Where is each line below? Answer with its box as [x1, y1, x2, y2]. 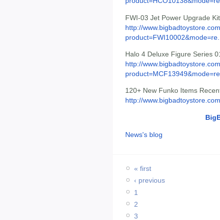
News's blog [125, 131, 163, 139]
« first [134, 165, 151, 173]
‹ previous [134, 176, 165, 185]
